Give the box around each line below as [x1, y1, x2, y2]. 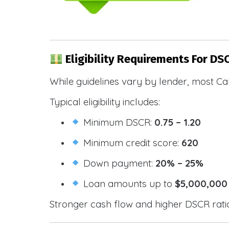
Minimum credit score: [81, 136, 182, 149]
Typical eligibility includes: [50, 95, 160, 108]
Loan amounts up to [81, 177, 175, 190]
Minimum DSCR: [81, 116, 155, 128]
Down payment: [81, 156, 156, 169]
